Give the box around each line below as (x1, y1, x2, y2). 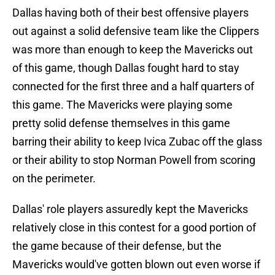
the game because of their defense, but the (12, 239, 222, 253)
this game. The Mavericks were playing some (12, 98, 233, 112)
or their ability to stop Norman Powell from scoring (12, 153, 255, 167)
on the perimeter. (12, 172, 96, 185)
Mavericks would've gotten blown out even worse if (12, 258, 260, 271)
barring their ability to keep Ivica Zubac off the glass (12, 135, 262, 149)
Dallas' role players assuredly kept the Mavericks (12, 203, 248, 216)
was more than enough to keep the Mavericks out (12, 43, 253, 56)
